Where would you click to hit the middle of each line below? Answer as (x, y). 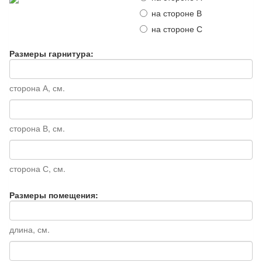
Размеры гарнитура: (51, 53)
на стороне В (177, 13)
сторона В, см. (37, 128)
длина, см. (30, 229)
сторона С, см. (37, 168)
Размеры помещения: (54, 195)
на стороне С (177, 29)
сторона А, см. (37, 88)
